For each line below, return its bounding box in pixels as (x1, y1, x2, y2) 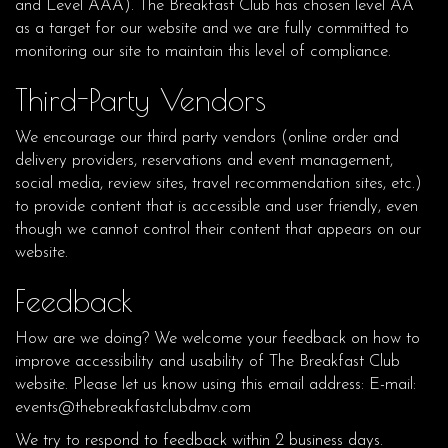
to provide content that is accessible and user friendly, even (15, 198, 418, 215)
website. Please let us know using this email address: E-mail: (15, 376, 416, 393)
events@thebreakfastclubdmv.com (15, 399, 251, 416)
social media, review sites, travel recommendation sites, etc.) (15, 175, 422, 192)
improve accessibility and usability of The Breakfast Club (15, 353, 400, 370)
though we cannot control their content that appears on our (15, 221, 421, 238)
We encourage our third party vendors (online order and (15, 129, 399, 146)
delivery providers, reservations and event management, (15, 152, 393, 169)
